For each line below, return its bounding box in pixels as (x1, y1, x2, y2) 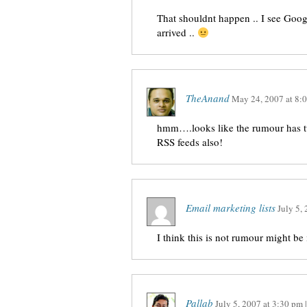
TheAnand (186, 91, 230, 105)
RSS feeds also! (157, 135, 223, 149)
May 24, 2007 (232, 93, 284, 105)
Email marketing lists (186, 201, 275, 214)
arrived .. (157, 25, 197, 39)
